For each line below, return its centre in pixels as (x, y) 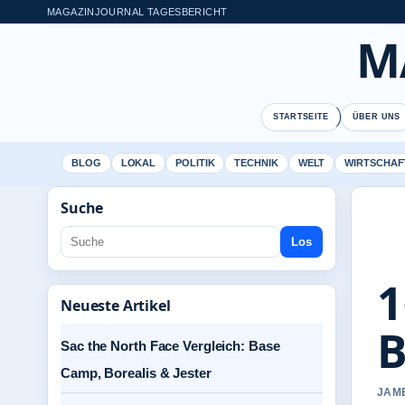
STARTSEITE (301, 117)
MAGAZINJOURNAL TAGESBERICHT (137, 11)
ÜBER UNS (376, 117)
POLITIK (195, 163)
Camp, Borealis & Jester (136, 373)
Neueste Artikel (116, 306)
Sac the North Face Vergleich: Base (170, 346)
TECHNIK (256, 163)
